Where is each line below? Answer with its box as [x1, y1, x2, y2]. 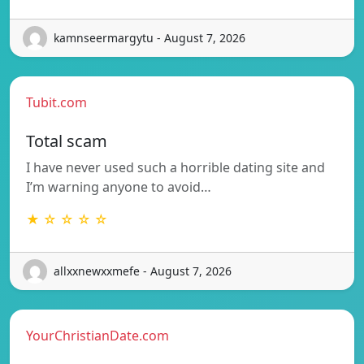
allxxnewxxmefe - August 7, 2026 [54, 263, 232, 279]
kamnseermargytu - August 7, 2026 [54, 30, 245, 46]
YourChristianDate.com [26, 326, 169, 344]
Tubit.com [26, 93, 87, 111]
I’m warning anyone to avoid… [26, 177, 211, 196]
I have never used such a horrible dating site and [26, 158, 325, 176]
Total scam [26, 129, 107, 152]
